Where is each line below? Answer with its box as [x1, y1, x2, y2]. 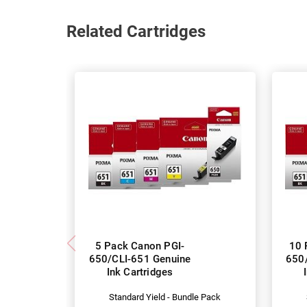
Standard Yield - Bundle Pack [109, 292, 221, 303]
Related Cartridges [66, 22, 206, 41]
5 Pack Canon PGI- [95, 240, 185, 253]
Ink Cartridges [106, 266, 173, 279]
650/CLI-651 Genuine [88, 253, 191, 266]
